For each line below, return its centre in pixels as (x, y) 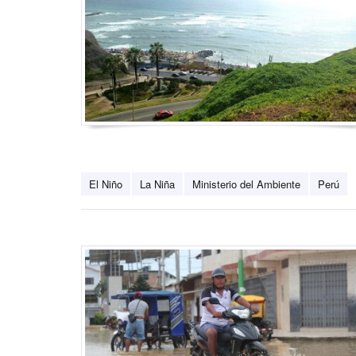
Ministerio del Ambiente (246, 184)
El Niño (106, 184)
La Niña (157, 184)
